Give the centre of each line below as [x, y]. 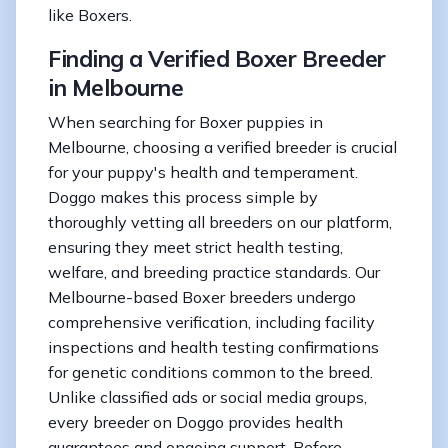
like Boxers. [90, 14]
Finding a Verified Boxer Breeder [217, 58]
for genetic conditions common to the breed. [210, 371]
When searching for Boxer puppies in [185, 121]
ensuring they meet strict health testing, [195, 246]
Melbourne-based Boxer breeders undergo [202, 296]
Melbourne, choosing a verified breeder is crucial [222, 146]
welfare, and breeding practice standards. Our [214, 271]
